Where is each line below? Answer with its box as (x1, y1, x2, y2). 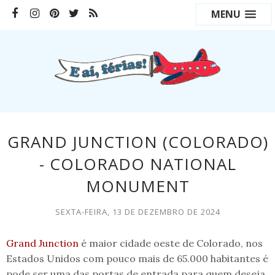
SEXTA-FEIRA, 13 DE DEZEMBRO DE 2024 (55, 206, 220, 217)
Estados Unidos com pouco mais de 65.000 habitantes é (6, 252, 268, 265)
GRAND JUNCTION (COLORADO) (7, 130, 268, 153)
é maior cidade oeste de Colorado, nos (79, 236, 263, 249)
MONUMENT (85, 174, 190, 197)
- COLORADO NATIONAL (39, 152, 236, 175)
